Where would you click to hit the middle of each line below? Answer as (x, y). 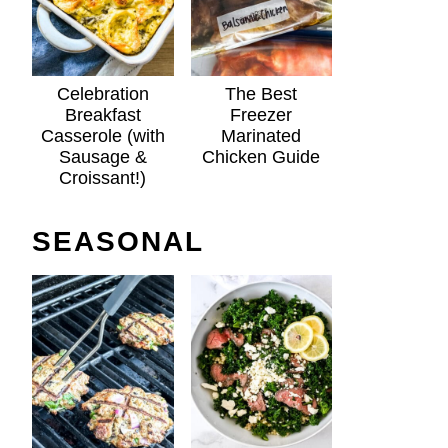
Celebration (102, 94)
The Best (261, 94)
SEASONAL (118, 242)
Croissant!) (103, 178)
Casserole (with (102, 136)
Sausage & (102, 157)
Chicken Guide (261, 157)
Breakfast (102, 115)
